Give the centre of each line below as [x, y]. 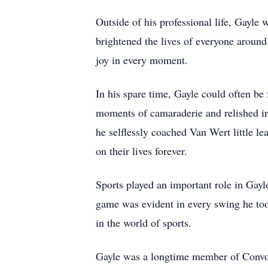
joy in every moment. [142, 60]
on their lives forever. [141, 151]
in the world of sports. [144, 223]
